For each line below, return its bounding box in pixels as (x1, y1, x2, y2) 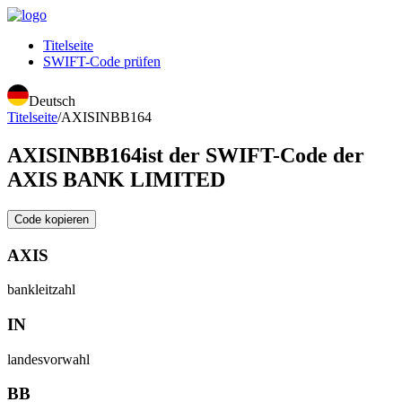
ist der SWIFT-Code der (142, 143, 364, 167)
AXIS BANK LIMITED (7, 167, 225, 191)
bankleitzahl (7, 282, 75, 298)
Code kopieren (14, 212, 89, 226)
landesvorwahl (7, 351, 90, 367)
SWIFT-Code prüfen (43, 54, 161, 69)
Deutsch (29, 93, 75, 109)
